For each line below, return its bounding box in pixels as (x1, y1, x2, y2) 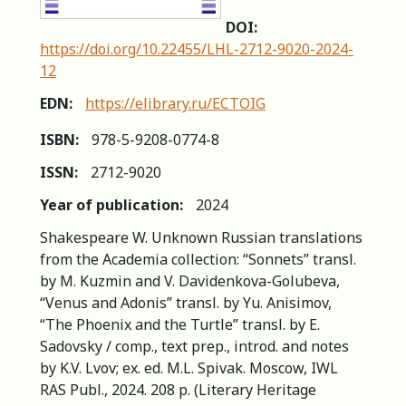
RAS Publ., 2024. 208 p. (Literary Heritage (40, 379, 316, 400)
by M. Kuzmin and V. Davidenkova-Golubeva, (40, 270, 340, 291)
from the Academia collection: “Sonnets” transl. (40, 248, 356, 269)
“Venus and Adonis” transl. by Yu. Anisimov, (40, 292, 332, 313)
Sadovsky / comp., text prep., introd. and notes (40, 335, 349, 356)
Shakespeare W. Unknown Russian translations (40, 227, 362, 247)
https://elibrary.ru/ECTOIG (85, 92, 266, 113)
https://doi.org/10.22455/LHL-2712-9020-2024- (40, 38, 353, 59)
